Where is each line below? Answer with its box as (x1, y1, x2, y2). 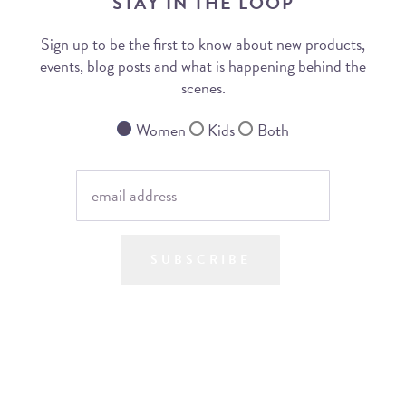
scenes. (180, 75, 226, 101)
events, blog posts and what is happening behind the (40, 53, 366, 79)
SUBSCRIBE (150, 249, 251, 269)
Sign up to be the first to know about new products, (41, 32, 365, 57)
